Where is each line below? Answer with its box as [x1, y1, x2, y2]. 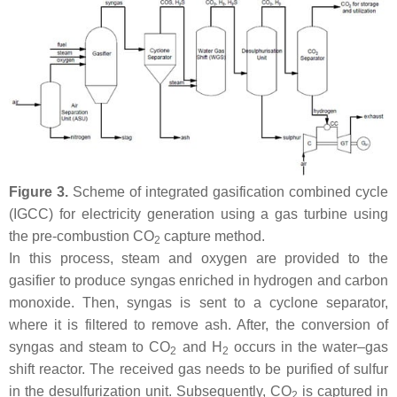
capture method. [160, 229, 265, 245]
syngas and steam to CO [9, 339, 171, 355]
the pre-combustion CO [9, 229, 154, 245]
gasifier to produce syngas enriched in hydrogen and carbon [9, 273, 388, 289]
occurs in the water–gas [228, 339, 389, 355]
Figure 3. [9, 184, 68, 200]
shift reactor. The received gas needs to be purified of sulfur [9, 362, 388, 378]
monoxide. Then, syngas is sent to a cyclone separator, [9, 295, 388, 311]
